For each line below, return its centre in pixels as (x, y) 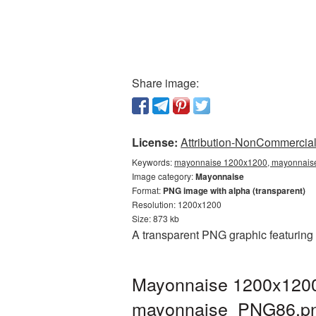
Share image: (165, 83)
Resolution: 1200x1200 (177, 204)
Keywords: (153, 162)
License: (155, 142)
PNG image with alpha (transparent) (234, 190)
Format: (147, 190)
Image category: (164, 176)
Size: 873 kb (156, 218)
